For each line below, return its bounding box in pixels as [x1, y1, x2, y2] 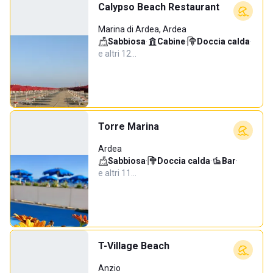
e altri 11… [98, 168, 136, 178]
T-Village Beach [98, 240, 169, 252]
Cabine [157, 37, 185, 46]
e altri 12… [98, 49, 136, 58]
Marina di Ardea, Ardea [98, 24, 186, 34]
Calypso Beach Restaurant [98, 1, 219, 13]
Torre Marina [98, 121, 159, 132]
